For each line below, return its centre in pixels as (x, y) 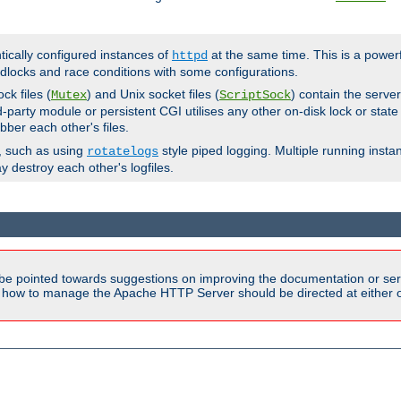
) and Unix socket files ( (153, 94)
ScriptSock (255, 95)
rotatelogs (123, 152)
